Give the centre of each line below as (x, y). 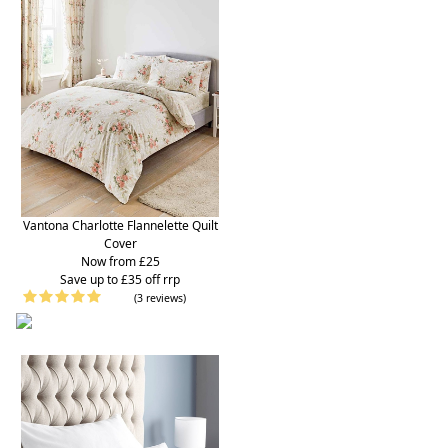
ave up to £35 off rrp (123, 279)
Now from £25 (120, 261)
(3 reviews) (160, 297)
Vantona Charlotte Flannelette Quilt (120, 225)
